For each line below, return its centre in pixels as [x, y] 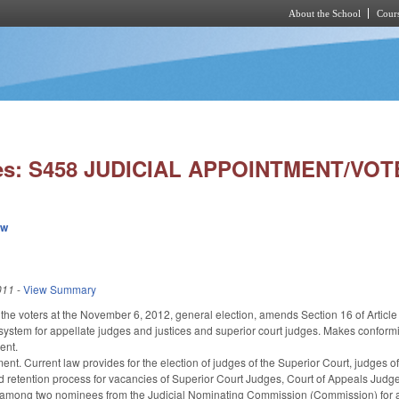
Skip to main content [184, 37]
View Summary [60, 289]
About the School [325, 13]
